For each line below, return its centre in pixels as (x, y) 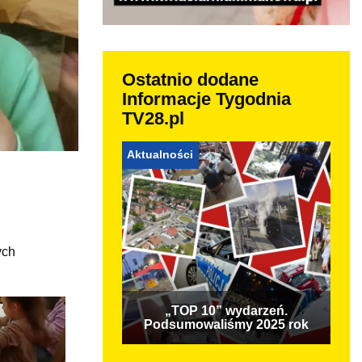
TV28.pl (153, 118)
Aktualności (160, 154)
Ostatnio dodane (190, 79)
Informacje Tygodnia (206, 99)
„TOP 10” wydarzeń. (226, 310)
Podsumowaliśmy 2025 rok (226, 324)
